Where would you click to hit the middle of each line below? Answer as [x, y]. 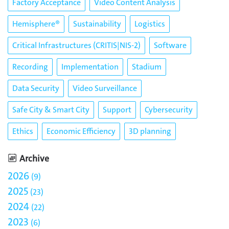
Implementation [90, 66]
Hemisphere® [36, 24]
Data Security [36, 88]
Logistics [150, 24]
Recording [30, 66]
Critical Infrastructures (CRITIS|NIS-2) [76, 45]
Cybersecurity [169, 109]
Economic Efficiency [81, 131]
